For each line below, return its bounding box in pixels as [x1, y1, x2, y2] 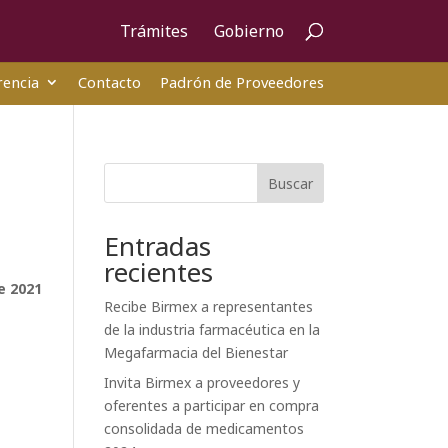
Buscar [267, 173, 313, 193]
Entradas [104, 228, 212, 265]
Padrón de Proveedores [159, 72, 324, 92]
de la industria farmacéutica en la [104, 320, 321, 340]
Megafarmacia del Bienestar [104, 343, 289, 363]
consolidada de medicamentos [104, 419, 305, 439]
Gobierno [213, 20, 284, 42]
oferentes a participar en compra [104, 396, 320, 416]
